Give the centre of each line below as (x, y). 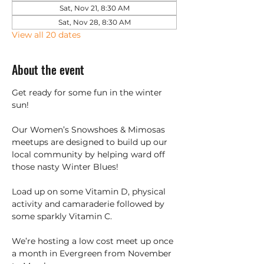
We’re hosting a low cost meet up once (94, 241)
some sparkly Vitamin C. (62, 216)
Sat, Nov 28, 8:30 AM (94, 22)
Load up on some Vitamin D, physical (90, 192)
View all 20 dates (46, 35)
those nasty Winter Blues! (65, 167)
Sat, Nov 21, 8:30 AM (94, 8)
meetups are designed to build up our (91, 142)
